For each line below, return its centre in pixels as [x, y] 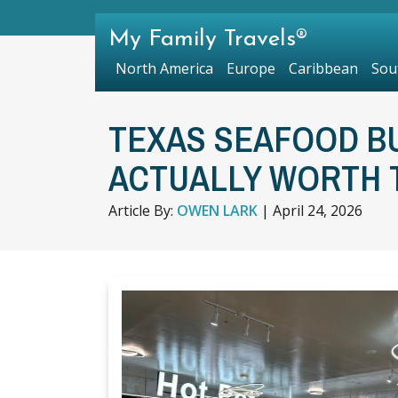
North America [164, 68]
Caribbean [323, 68]
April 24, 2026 [318, 211]
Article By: [143, 211]
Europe [251, 68]
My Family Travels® [208, 40]
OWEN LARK [217, 211]
